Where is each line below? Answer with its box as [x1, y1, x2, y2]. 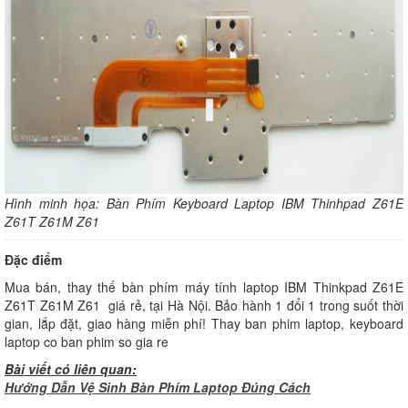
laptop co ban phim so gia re [5, 331, 168, 351]
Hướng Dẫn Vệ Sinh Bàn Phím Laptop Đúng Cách [5, 377, 311, 396]
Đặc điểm [5, 250, 62, 269]
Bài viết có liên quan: [5, 359, 137, 378]
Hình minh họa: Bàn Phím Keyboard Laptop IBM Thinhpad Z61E [5, 193, 403, 212]
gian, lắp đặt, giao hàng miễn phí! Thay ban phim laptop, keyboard [5, 313, 403, 332]
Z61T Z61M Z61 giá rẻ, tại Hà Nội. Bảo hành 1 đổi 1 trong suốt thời [5, 295, 403, 314]
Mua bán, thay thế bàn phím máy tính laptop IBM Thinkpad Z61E [5, 277, 403, 296]
